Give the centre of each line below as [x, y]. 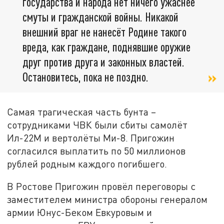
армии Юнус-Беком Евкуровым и [80, 212]
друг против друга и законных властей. [103, 61]
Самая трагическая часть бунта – [82, 111]
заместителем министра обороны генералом [107, 199]
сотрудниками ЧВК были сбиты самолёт [97, 124]
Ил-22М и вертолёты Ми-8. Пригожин [91, 137]
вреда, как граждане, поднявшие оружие [106, 46]
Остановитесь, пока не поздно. [85, 76]
